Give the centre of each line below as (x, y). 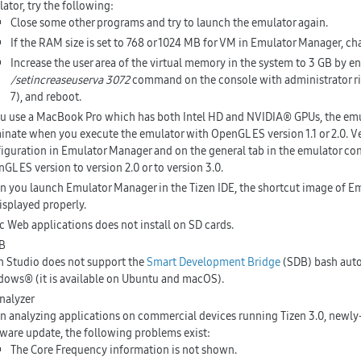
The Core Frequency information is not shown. (123, 350)
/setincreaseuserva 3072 (70, 80)
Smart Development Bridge (213, 262)
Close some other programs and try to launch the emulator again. (169, 23)
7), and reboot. (46, 97)
